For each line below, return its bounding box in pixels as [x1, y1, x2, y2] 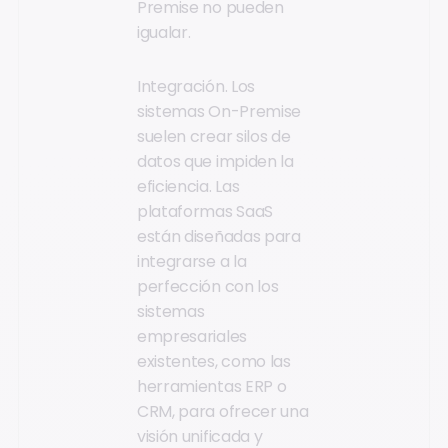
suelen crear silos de [137, 124, 291, 148]
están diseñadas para [137, 224, 301, 248]
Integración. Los [137, 74, 255, 98]
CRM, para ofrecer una [137, 399, 309, 423]
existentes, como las [137, 349, 291, 373]
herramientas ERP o [137, 374, 287, 398]
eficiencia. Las [137, 174, 240, 198]
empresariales [137, 324, 247, 348]
